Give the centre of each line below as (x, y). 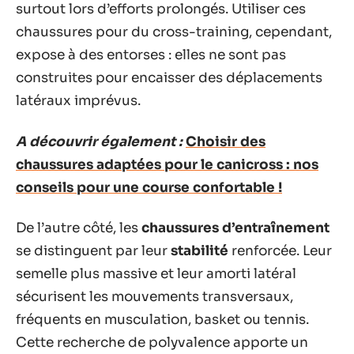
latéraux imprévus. (78, 101)
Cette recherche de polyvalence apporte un (162, 343)
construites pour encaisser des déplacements (169, 78)
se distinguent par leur (93, 251)
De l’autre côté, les (79, 228)
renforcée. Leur (280, 251)
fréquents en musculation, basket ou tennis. (162, 320)
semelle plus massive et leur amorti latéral (156, 274)
